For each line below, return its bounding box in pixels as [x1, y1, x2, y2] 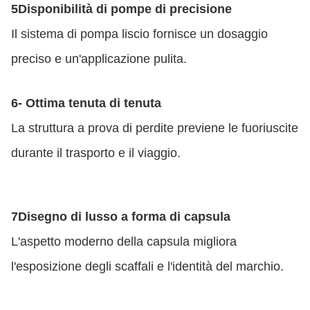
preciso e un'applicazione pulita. [11, 52, 187, 66]
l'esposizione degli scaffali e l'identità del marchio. [11, 259, 284, 273]
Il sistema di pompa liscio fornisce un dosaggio [11, 27, 268, 41]
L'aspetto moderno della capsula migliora [11, 235, 237, 248]
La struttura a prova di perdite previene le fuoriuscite [11, 121, 298, 135]
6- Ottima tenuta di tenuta [11, 96, 161, 110]
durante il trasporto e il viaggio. [11, 146, 181, 160]
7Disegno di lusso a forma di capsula [11, 210, 230, 224]
